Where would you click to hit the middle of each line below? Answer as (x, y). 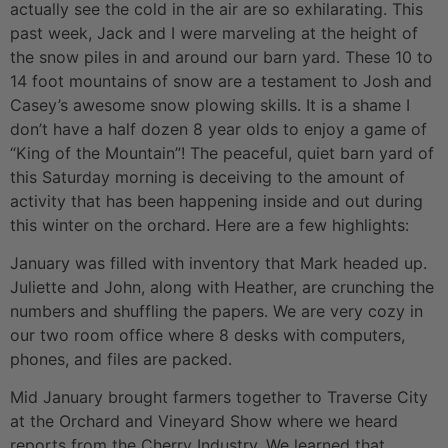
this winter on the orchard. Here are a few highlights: (209, 224)
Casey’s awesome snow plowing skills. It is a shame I (210, 104)
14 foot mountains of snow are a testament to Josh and (221, 80)
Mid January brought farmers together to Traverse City (219, 397)
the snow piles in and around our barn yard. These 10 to (221, 56)
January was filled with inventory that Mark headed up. (218, 262)
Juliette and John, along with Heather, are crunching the (222, 286)
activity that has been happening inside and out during (216, 200)
